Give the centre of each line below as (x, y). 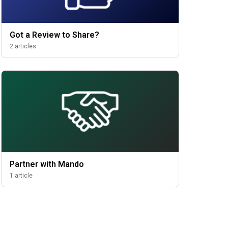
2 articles (23, 46)
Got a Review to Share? (55, 35)
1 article (21, 176)
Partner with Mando (47, 164)
